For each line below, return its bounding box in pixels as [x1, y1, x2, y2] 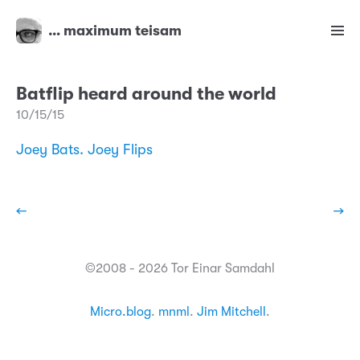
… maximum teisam [48, 22, 182, 39]
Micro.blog [90, 305, 151, 320]
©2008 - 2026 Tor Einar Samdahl [85, 261, 275, 276]
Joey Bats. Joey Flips [16, 141, 153, 158]
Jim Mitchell [197, 305, 266, 320]
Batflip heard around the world [16, 84, 276, 104]
